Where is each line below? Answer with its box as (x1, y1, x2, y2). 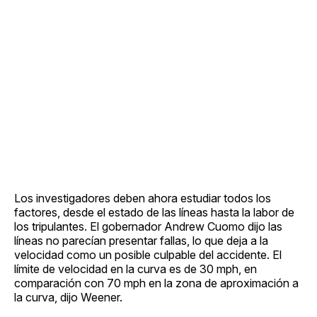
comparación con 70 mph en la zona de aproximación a (14, 275, 299, 290)
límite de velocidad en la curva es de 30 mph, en (14, 261, 257, 276)
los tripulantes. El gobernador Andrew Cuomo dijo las (14, 219, 282, 234)
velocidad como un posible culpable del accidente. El (14, 247, 282, 262)
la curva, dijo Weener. (14, 289, 122, 304)
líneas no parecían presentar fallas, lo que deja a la (14, 233, 268, 248)
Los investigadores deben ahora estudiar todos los (14, 190, 271, 205)
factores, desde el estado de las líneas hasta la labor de (14, 204, 294, 219)
